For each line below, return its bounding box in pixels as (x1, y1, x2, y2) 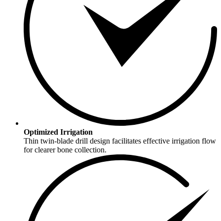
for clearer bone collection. (24, 145, 107, 154)
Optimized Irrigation (24, 127, 93, 136)
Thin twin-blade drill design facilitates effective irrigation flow (24, 136, 216, 145)
